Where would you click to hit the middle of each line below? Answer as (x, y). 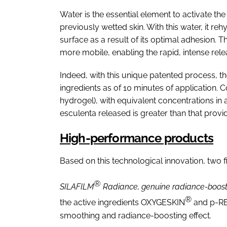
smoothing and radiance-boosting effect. (136, 215)
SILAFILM (77, 187)
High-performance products (137, 138)
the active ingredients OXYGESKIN (122, 203)
